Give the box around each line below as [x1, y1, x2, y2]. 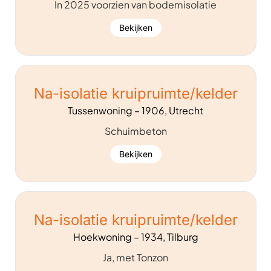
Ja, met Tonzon [103, 250, 168, 264]
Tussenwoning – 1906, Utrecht [68, 103, 203, 117]
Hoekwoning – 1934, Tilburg [73, 230, 198, 243]
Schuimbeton [104, 124, 167, 137]
